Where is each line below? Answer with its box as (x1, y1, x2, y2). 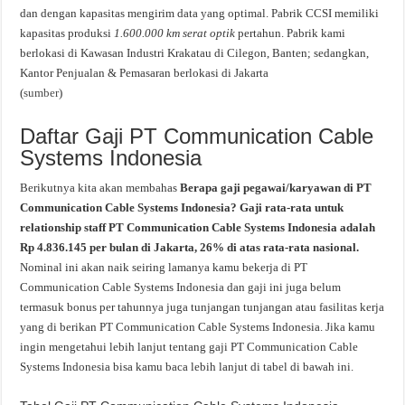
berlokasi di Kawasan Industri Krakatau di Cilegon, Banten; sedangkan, (20, 45, 370, 60)
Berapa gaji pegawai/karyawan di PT (180, 180, 372, 194)
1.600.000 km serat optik (114, 25, 236, 40)
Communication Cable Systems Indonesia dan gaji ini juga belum (20, 279, 342, 294)
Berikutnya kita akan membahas (20, 180, 181, 194)
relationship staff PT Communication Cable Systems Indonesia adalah (20, 220, 376, 234)
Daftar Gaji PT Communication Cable (20, 123, 374, 148)
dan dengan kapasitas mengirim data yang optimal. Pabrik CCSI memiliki (20, 5, 380, 20)
